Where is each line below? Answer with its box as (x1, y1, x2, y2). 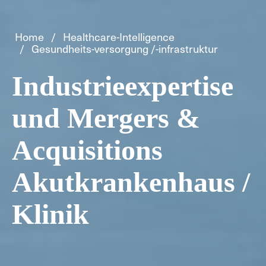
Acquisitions (12, 134, 163, 166)
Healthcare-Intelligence (63, 29, 175, 45)
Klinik (12, 198, 89, 230)
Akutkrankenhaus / (12, 166, 250, 198)
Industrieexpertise (12, 70, 233, 102)
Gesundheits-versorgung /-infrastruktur (31, 41, 218, 56)
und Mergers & (12, 102, 200, 134)
